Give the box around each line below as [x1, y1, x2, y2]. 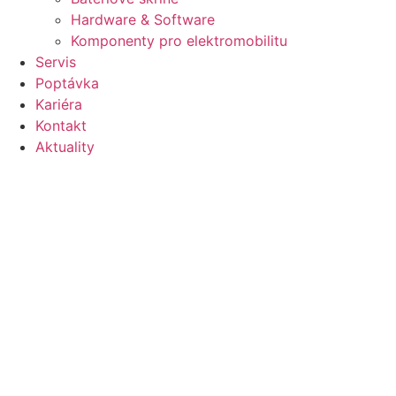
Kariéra [35, 95, 82, 113]
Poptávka [35, 73, 99, 92]
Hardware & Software [71, 10, 215, 28]
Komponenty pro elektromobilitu [71, 31, 287, 49]
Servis [35, 52, 76, 71]
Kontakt [35, 116, 87, 134]
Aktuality [35, 137, 95, 156]
